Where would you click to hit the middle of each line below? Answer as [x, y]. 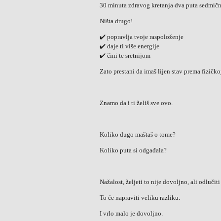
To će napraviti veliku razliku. [140, 198]
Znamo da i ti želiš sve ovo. [136, 103]
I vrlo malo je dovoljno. [131, 213]
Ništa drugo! [116, 21]
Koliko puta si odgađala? [133, 150]
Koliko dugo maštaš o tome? [138, 134]
